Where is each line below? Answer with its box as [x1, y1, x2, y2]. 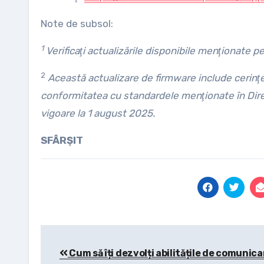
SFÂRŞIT [41, 134, 83, 146]
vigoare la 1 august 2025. [41, 107, 155, 119]
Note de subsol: [41, 18, 113, 29]
